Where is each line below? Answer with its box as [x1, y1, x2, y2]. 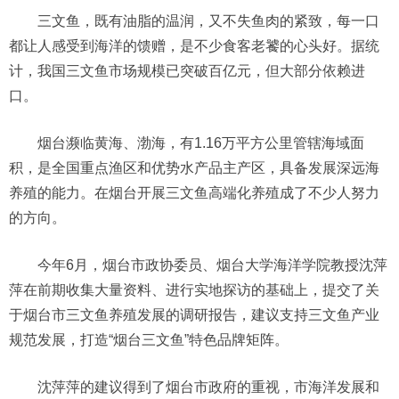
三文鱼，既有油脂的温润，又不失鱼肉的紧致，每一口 [37, 13, 379, 28]
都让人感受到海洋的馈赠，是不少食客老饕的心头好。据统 [9, 38, 379, 53]
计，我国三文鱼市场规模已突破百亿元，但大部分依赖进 [9, 63, 365, 78]
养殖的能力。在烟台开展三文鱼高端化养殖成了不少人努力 [9, 185, 379, 200]
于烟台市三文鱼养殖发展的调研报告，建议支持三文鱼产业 [9, 307, 379, 322]
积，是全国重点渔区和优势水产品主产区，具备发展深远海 [9, 160, 379, 175]
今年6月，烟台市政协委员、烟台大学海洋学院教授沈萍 [37, 257, 387, 273]
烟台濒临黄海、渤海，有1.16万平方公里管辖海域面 [37, 135, 364, 151]
